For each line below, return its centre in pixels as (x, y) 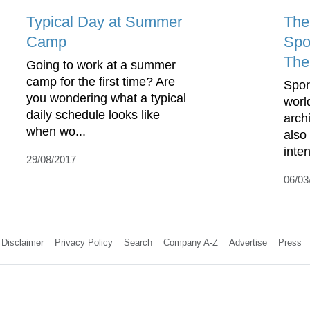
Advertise (248, 242)
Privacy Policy (83, 242)
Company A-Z (190, 242)
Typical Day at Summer (104, 21)
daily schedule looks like (93, 115)
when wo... (56, 131)
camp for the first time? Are (101, 81)
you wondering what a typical (106, 98)
